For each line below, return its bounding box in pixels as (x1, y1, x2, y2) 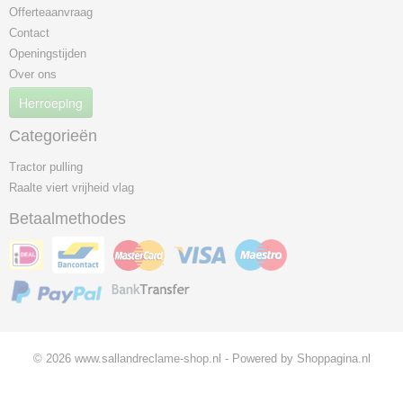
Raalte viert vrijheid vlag (9, 181, 134, 194)
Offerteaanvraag (9, 5, 93, 19)
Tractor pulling (9, 160, 83, 174)
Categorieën (9, 127, 97, 145)
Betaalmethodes (9, 210, 126, 228)
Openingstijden (9, 47, 86, 60)
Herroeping (19, 94, 83, 112)
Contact (9, 26, 49, 40)
